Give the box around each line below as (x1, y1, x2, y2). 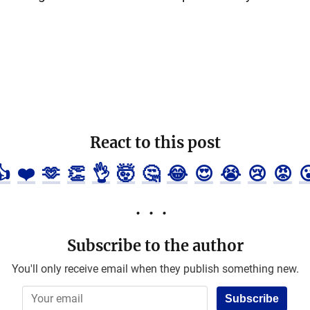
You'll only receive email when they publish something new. (11, 262, 299, 275)
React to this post (89, 133, 221, 152)
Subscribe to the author (66, 236, 244, 255)
